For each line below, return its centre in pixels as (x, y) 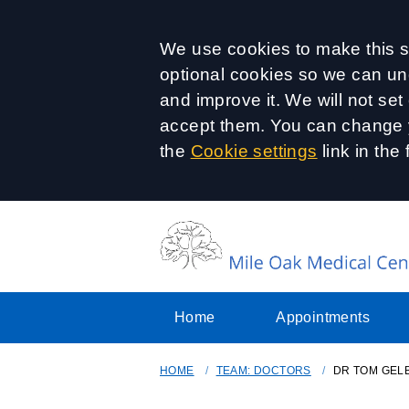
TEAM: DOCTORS (263, 371)
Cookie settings (254, 151)
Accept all (229, 54)
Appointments (323, 317)
